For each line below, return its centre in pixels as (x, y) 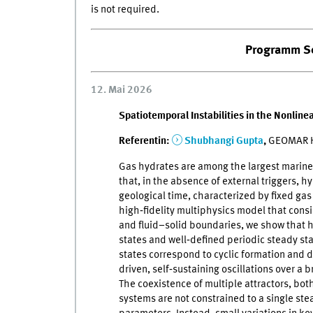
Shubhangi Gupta (224, 141)
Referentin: (145, 141)
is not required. (125, 10)
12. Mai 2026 (121, 90)
